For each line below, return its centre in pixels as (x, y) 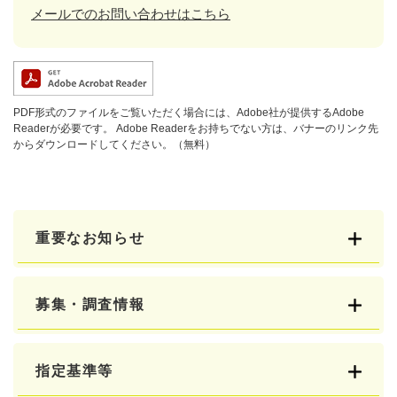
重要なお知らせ (90, 237)
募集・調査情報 (90, 304)
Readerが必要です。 (63, 128)
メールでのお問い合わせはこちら (131, 13)
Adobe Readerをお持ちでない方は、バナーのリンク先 (246, 128)
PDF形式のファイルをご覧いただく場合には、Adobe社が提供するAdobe (189, 112)
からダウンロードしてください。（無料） (114, 144)
